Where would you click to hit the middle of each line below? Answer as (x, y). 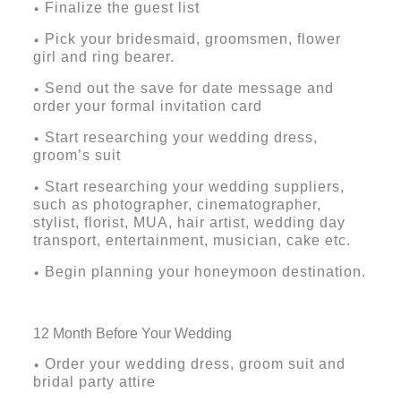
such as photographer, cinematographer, (177, 205)
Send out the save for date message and (189, 89)
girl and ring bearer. (103, 57)
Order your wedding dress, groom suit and (195, 364)
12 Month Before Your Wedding (132, 334)
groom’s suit (77, 156)
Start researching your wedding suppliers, (194, 187)
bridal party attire (94, 382)
